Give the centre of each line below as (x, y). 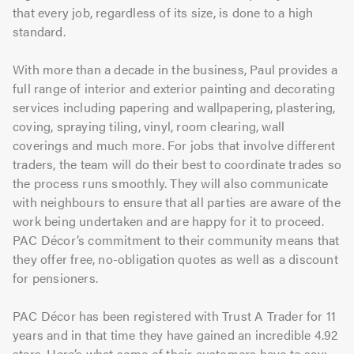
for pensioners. (55, 277)
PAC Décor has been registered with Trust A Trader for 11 (175, 315)
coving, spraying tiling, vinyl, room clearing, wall (149, 126)
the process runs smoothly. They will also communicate (171, 183)
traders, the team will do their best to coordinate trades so (177, 164)
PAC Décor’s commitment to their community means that (176, 239)
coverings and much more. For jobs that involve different (174, 145)
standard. (39, 31)
